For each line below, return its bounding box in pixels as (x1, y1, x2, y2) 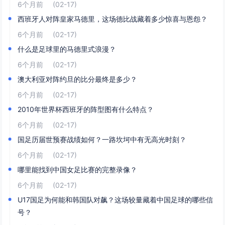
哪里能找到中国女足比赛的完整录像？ (18, 165, 138, 174)
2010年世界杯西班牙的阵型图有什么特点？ (18, 105, 154, 114)
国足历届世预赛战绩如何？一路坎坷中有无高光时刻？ (18, 135, 187, 144)
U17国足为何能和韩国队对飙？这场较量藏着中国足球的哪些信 (18, 195, 213, 204)
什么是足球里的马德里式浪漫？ (18, 45, 117, 53)
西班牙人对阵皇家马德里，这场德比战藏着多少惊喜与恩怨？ (18, 15, 208, 23)
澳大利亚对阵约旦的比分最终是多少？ (18, 75, 138, 83)
